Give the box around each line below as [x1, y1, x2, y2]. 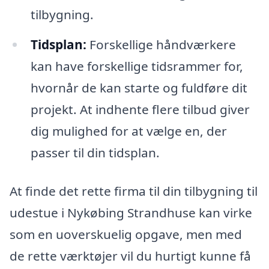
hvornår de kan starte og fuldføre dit [30, 79, 247, 96]
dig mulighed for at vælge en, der [30, 122, 227, 139]
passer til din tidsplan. [30, 144, 160, 161]
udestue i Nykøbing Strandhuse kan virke [10, 204, 252, 221]
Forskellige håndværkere [86, 35, 236, 53]
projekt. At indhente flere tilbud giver [30, 100, 250, 118]
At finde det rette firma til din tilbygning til [10, 182, 258, 199]
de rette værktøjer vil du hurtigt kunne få [10, 247, 251, 264]
